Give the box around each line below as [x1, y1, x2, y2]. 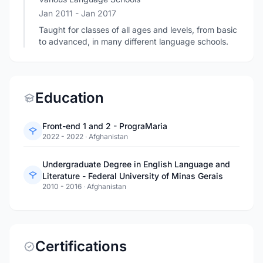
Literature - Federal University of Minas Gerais [42, 171, 223, 181]
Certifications [35, 238, 127, 255]
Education [35, 89, 104, 106]
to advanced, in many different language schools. [39, 36, 228, 46]
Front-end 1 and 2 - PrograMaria [42, 121, 167, 131]
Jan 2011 [39, 8, 75, 18]
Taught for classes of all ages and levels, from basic [39, 25, 237, 35]
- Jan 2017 [75, 8, 116, 18]
